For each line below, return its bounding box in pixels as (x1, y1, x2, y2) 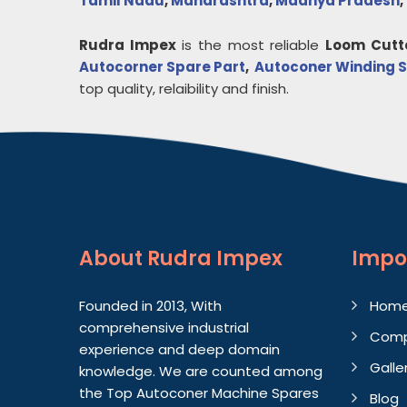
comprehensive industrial (79, 318, 249, 337)
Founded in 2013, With (79, 296, 222, 315)
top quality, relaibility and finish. (79, 79, 289, 98)
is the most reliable (175, 35, 326, 55)
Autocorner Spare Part (79, 57, 245, 76)
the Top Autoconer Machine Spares (79, 383, 319, 402)
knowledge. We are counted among (79, 362, 323, 381)
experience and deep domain (79, 340, 280, 359)
